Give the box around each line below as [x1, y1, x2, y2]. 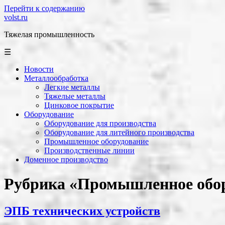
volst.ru [4, 13, 28, 22]
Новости [24, 65, 54, 73]
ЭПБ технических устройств [4, 204, 160, 217]
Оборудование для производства [44, 119, 156, 128]
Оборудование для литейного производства [44, 128, 194, 137]
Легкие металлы [44, 83, 100, 91]
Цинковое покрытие [44, 101, 114, 109]
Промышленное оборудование [44, 137, 149, 146]
